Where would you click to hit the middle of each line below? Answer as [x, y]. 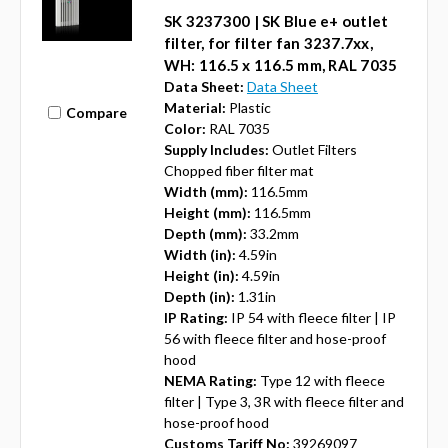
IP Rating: [195, 318]
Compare [96, 112]
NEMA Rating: [210, 381]
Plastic [249, 108]
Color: [184, 129]
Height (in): [201, 276]
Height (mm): [207, 213]
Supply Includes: [216, 150]
